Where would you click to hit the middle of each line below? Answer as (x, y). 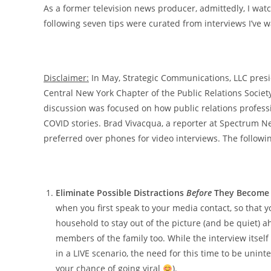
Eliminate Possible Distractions (121, 193)
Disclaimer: (66, 78)
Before (199, 193)
